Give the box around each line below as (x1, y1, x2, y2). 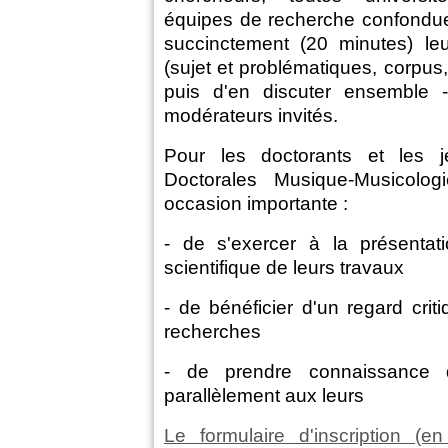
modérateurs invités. (164, 105, 338, 127)
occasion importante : (164, 193, 348, 215)
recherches (164, 321, 261, 343)
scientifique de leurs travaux (164, 257, 404, 279)
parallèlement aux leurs (164, 385, 364, 407)
